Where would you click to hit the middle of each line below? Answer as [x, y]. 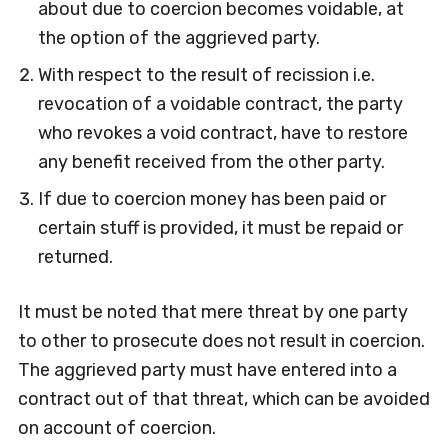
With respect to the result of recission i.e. [206, 75]
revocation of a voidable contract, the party [220, 104]
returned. [75, 257]
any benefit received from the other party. [211, 162]
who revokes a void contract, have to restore [222, 133]
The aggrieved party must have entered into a [207, 370]
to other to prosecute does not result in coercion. [221, 341]
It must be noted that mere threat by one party [212, 312]
